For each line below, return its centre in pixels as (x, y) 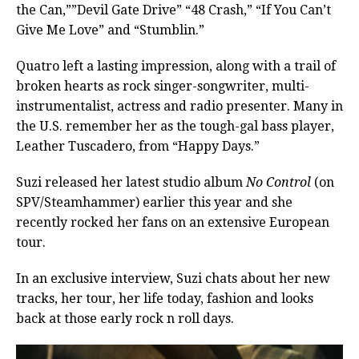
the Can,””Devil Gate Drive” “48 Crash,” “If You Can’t (173, 10)
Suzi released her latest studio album (131, 183)
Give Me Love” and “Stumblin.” (110, 30)
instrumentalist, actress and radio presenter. (153, 107)
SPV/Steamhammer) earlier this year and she (154, 203)
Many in (317, 107)
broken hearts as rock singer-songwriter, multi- (163, 87)
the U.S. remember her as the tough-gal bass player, (175, 127)
